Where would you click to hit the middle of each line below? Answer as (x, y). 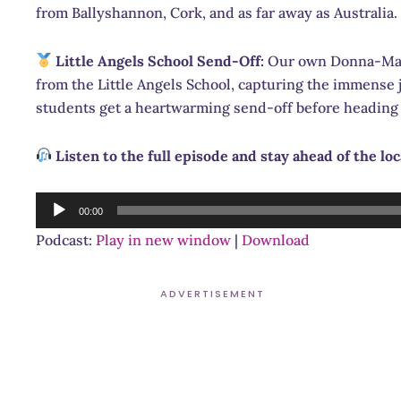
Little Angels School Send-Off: (160, 60)
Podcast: (66, 239)
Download (276, 239)
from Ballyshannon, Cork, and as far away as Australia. (217, 12)
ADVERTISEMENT (212, 293)
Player (56, 226)
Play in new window (163, 239)
